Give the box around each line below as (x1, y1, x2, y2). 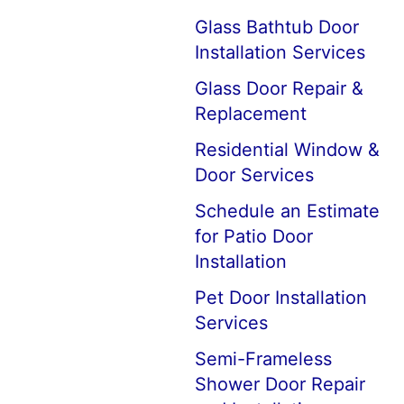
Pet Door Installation (195, 287, 367, 308)
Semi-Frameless (195, 348, 332, 370)
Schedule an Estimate (195, 200, 380, 222)
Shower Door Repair (195, 373, 365, 395)
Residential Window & (195, 139, 380, 161)
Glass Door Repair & (195, 78, 363, 99)
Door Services (195, 164, 314, 186)
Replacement (195, 103, 307, 124)
